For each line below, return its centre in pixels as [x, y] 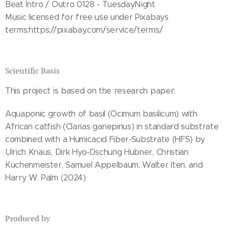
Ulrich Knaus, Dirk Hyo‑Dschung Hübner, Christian [97, 152]
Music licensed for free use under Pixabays [87, 17]
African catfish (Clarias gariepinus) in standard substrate [112, 126]
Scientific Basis [32, 70]
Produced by [28, 218]
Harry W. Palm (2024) [45, 177]
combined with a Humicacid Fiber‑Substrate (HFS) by [105, 139]
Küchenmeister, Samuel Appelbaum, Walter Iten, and [104, 165]
